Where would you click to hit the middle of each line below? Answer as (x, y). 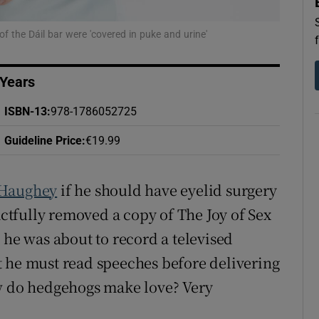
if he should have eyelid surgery (167, 190)
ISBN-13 (25, 111)
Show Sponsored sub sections (220, 18)
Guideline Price (43, 141)
